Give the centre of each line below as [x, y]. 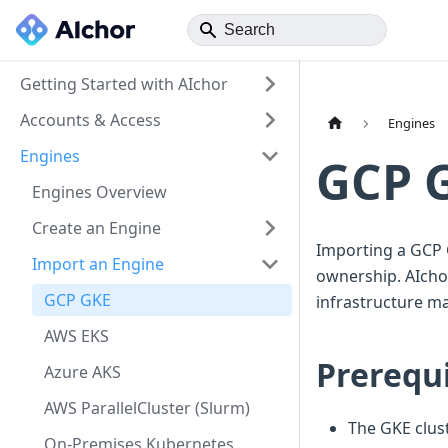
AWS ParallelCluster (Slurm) [147, 408]
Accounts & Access [90, 120]
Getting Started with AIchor [124, 84]
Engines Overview [99, 192]
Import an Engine [98, 264]
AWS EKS [76, 336]
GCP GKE [77, 300]
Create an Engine [96, 228]
